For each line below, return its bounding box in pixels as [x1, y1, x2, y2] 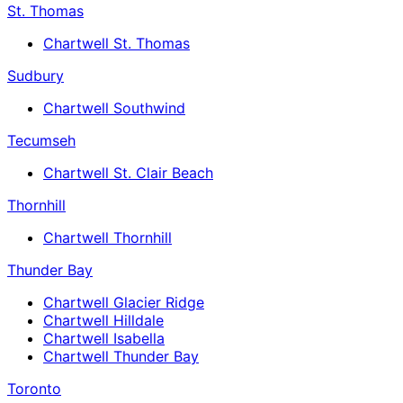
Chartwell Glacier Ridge [43, 292, 204, 311]
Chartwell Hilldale [43, 310, 164, 329]
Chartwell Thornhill [43, 228, 172, 246]
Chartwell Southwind [43, 98, 185, 117]
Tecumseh [7, 130, 76, 149]
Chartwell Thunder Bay [43, 346, 199, 365]
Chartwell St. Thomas [43, 33, 190, 52]
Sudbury [7, 66, 64, 85]
